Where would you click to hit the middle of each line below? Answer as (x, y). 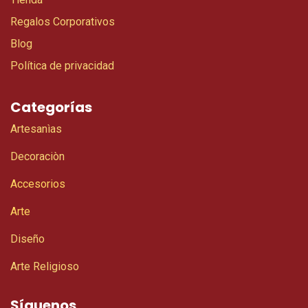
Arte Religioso (45, 267)
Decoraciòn (37, 157)
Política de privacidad (62, 66)
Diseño (27, 239)
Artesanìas (36, 129)
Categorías (51, 108)
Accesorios (38, 184)
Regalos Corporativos (63, 22)
